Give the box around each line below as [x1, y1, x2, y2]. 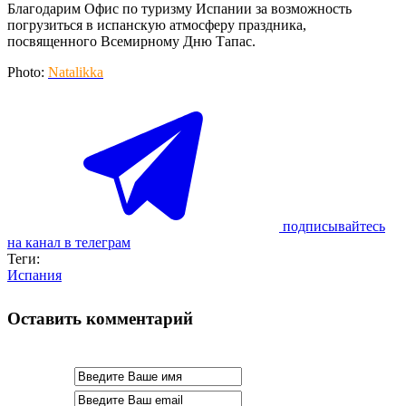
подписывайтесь [283, 217, 385, 234]
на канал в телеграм [7, 234, 130, 250]
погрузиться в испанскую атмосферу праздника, [7, 16, 306, 33]
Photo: [7, 63, 48, 80]
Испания [7, 266, 62, 283]
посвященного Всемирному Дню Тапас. [7, 33, 256, 49]
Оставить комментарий [7, 309, 193, 329]
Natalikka [48, 63, 103, 80]
